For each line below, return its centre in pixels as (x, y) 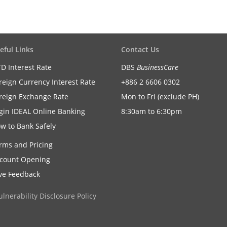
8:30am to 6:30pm (152, 111)
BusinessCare (158, 67)
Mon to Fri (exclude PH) (160, 97)
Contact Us (140, 49)
